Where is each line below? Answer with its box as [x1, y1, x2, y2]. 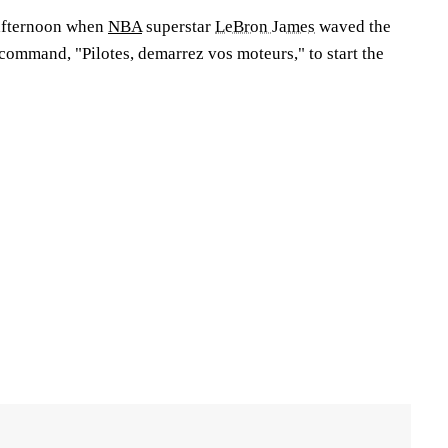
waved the [315, 16, 391, 36]
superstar [142, 16, 215, 36]
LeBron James [215, 16, 315, 36]
